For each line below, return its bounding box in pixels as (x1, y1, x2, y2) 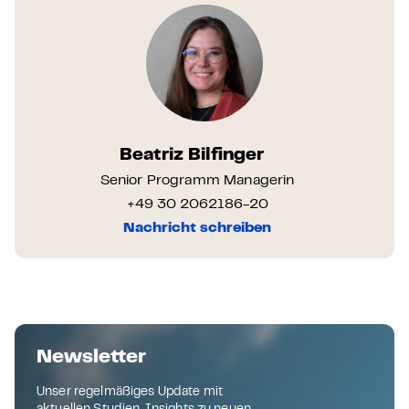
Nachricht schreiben (123, 222, 271, 235)
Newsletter (37, 349, 146, 366)
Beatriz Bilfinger (120, 148, 264, 163)
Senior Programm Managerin (100, 174, 295, 187)
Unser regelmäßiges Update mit (37, 387, 224, 398)
